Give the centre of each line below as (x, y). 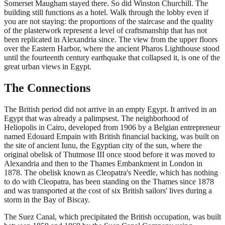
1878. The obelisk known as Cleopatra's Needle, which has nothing (111, 172)
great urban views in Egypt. (48, 66)
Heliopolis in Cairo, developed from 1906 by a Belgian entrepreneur (112, 127)
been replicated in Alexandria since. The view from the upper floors (111, 39)
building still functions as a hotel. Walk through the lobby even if (106, 12)
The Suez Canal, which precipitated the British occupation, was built (113, 216)
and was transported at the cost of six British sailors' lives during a (108, 190)
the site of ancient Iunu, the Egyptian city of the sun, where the (103, 145)
